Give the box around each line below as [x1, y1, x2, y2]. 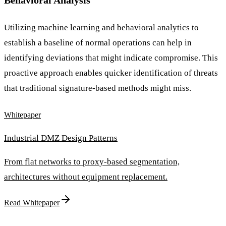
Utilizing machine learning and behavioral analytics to [4, 22, 199, 32]
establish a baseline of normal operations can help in [4, 37, 192, 47]
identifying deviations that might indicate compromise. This [4, 52, 218, 63]
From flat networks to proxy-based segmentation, [4, 156, 180, 166]
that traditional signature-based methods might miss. [4, 83, 191, 93]
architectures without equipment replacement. [4, 172, 167, 182]
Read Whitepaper [4, 198, 60, 207]
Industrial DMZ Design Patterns [4, 133, 118, 143]
